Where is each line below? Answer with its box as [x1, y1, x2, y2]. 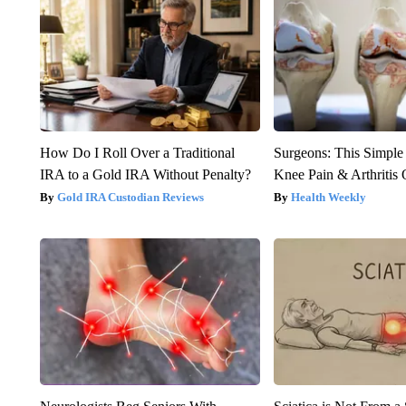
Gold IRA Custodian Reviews [56, 190, 204, 205]
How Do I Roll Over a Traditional [39, 145, 235, 161]
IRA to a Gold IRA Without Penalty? [39, 167, 251, 183]
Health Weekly [291, 190, 367, 205]
